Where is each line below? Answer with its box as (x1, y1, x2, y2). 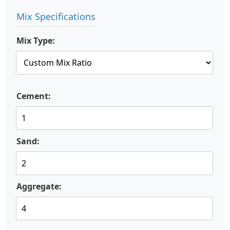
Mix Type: (16, 35, 55, 46)
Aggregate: (16, 181, 62, 192)
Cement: (16, 90, 51, 102)
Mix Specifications (16, 10, 95, 23)
